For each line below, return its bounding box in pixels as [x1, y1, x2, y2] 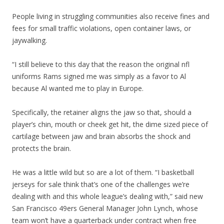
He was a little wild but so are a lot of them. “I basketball [12, 167, 194, 177]
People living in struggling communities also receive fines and [12, 11, 209, 21]
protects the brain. [12, 143, 71, 153]
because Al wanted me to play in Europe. [12, 83, 143, 93]
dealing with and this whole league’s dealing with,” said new [12, 191, 203, 201]
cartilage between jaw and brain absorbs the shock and [12, 131, 190, 141]
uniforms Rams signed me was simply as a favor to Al [12, 71, 186, 81]
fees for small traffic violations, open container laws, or [12, 23, 191, 33]
